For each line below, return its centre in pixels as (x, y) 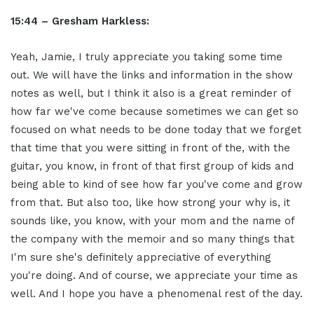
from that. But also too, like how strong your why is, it (150, 203)
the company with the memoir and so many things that (152, 239)
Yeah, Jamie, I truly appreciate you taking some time (146, 57)
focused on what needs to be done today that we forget (156, 130)
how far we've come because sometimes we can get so (155, 112)
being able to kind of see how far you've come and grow (157, 185)
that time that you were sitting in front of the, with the (150, 148)
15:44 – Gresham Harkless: (80, 21)
